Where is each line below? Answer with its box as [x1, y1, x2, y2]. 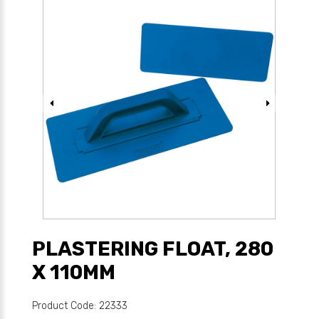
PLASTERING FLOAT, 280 [32, 237, 273, 261]
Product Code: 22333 [32, 300, 127, 312]
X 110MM [32, 261, 115, 284]
